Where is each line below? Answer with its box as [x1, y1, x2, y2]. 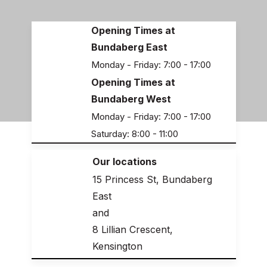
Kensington [92, 240, 143, 252]
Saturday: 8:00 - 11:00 [91, 128, 178, 139]
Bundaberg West [91, 93, 171, 105]
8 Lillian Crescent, [92, 223, 173, 235]
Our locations [92, 156, 157, 167]
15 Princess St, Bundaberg [92, 173, 213, 185]
